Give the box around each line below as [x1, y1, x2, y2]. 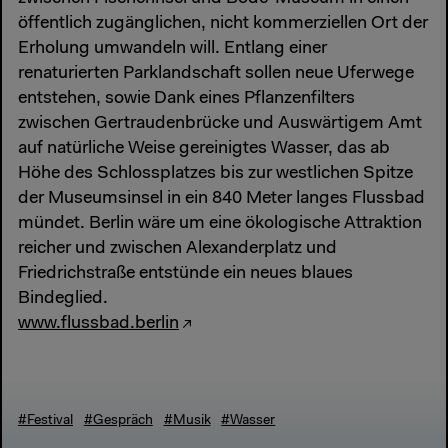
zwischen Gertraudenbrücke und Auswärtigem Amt [18, 114, 422, 133]
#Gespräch [83, 413, 153, 427]
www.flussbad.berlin [18, 314, 179, 333]
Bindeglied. [18, 289, 108, 308]
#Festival [18, 413, 73, 427]
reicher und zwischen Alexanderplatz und [18, 239, 337, 258]
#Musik [163, 413, 211, 427]
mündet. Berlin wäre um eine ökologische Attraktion [18, 214, 422, 233]
